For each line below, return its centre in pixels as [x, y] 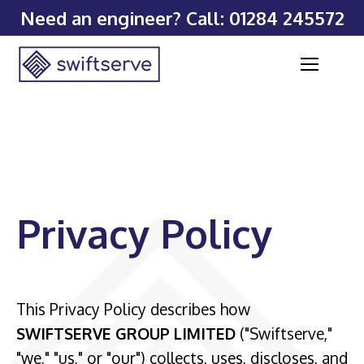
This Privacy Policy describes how [133, 309]
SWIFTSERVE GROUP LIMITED [126, 334]
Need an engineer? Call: [124, 18]
